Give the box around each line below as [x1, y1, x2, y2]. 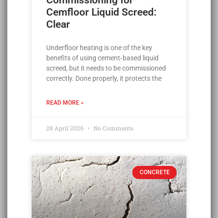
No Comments [92, 124, 133, 132]
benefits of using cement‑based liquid [46, 54, 159, 62]
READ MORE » [46, 99, 84, 107]
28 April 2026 [46, 124, 85, 132]
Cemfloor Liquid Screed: [46, 6, 157, 18]
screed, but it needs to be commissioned [46, 64, 166, 73]
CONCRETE [139, 169, 170, 176]
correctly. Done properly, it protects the [46, 74, 162, 83]
